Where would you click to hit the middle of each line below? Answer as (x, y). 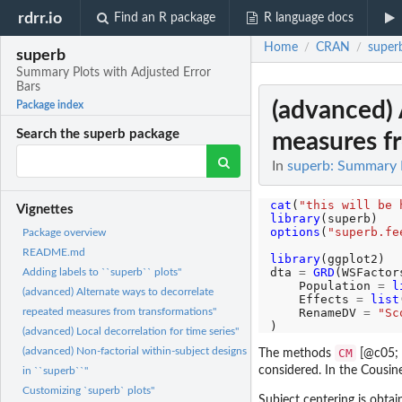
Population (323, 286)
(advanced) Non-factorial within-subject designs (135, 351)
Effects (313, 299)
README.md (54, 253)
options (295, 232)
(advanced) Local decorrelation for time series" (131, 332)
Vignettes (45, 210)
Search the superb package (98, 135)
